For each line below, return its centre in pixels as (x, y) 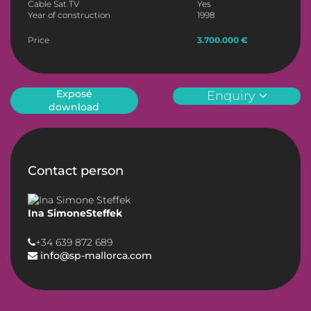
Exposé (74, 94)
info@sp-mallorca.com (95, 256)
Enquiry (233, 96)
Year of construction (69, 15)
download (74, 107)
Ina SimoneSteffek (75, 213)
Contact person (76, 171)
